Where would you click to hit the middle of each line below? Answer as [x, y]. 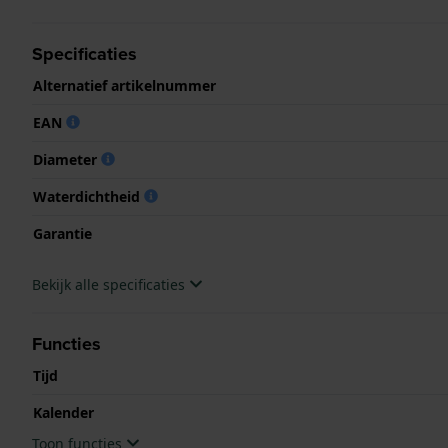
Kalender [63, 412]
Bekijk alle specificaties [110, 284]
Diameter [67, 159]
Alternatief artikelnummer [124, 85]
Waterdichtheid [88, 196]
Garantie [62, 233]
